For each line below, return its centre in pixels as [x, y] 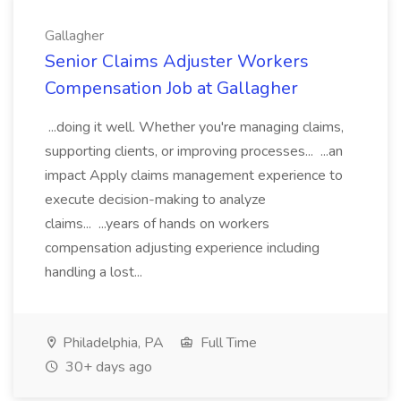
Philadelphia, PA [111, 343]
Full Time [227, 343]
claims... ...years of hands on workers [157, 224]
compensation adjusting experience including [182, 248]
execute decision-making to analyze [155, 200]
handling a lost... [95, 272]
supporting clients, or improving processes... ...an [194, 151]
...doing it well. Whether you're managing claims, [194, 127]
